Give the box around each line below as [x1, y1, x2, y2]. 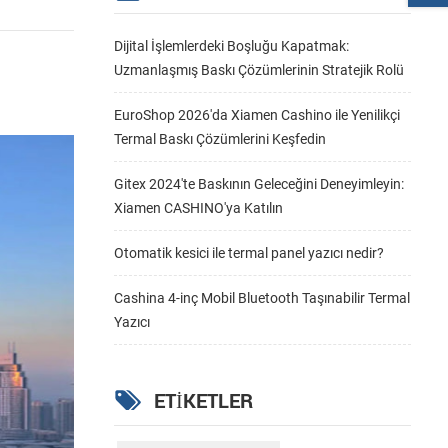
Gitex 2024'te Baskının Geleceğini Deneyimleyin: [113, 176, 404, 193]
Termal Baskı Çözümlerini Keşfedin [113, 131, 326, 148]
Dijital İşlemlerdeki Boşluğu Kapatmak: [113, 38, 349, 55]
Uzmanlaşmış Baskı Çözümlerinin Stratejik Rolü [113, 62, 404, 79]
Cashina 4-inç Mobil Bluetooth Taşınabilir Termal [113, 290, 410, 307]
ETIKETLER [153, 387, 253, 414]
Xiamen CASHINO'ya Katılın [113, 200, 283, 217]
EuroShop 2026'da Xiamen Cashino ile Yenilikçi [113, 107, 400, 124]
